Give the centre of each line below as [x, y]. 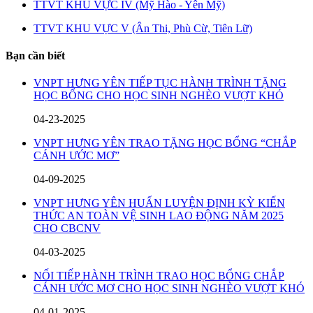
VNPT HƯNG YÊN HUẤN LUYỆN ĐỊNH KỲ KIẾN [159, 203]
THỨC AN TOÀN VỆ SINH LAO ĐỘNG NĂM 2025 [159, 216]
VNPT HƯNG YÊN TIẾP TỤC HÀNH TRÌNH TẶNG [160, 83]
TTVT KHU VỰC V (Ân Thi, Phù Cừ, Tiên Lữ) [143, 28]
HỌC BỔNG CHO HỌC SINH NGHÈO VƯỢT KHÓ [159, 96]
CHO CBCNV [67, 228]
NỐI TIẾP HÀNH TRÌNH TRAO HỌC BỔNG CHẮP [159, 276]
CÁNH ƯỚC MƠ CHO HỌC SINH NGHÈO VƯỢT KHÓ [169, 289]
